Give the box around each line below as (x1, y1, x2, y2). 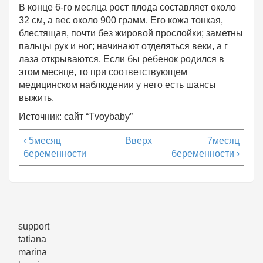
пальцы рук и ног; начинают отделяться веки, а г (19, 41, 228, 52)
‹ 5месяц (23, 136, 61, 146)
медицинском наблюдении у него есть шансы (19, 80, 216, 90)
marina (18, 247, 47, 258)
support (18, 221, 49, 232)
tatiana (18, 234, 46, 245)
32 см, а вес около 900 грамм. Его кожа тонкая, (19, 15, 223, 26)
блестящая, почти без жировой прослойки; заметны (19, 28, 243, 39)
